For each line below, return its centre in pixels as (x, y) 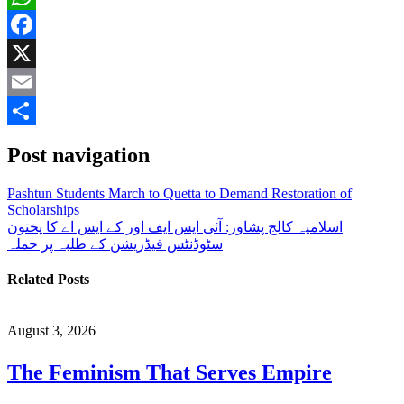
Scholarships (43, 209)
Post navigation (78, 155)
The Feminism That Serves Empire (170, 373)
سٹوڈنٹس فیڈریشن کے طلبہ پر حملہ (115, 243)
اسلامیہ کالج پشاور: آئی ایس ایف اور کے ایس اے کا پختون (175, 226)
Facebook (35, 52)
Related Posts (48, 280)
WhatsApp (38, 23)
